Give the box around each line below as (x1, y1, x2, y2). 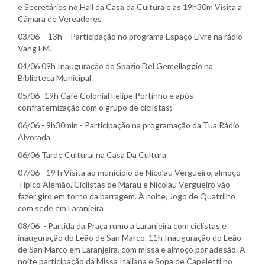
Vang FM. (18, 43, 53, 54)
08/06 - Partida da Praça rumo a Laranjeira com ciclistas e (18, 221, 227, 231)
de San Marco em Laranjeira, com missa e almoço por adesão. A (18, 244, 245, 255)
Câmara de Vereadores (18, 14, 102, 24)
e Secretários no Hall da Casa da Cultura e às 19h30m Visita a (18, 2, 242, 12)
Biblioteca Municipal (18, 73, 91, 83)
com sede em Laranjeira (18, 203, 104, 214)
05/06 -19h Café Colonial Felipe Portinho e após (18, 91, 193, 101)
